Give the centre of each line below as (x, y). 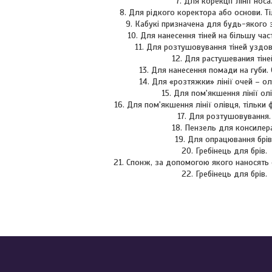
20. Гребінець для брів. (224, 151)
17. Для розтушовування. (224, 116)
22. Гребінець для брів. (224, 174)
